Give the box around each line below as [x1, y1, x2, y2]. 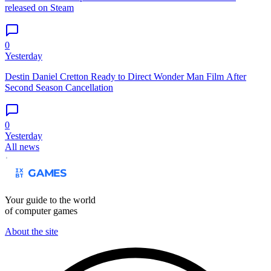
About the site [5, 226, 58, 237]
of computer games [5, 206, 77, 217]
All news [5, 142, 39, 152]
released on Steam [5, 2, 74, 13]
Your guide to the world [5, 195, 96, 206]
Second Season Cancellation [5, 82, 113, 93]
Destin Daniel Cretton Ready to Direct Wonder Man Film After [5, 71, 246, 82]
